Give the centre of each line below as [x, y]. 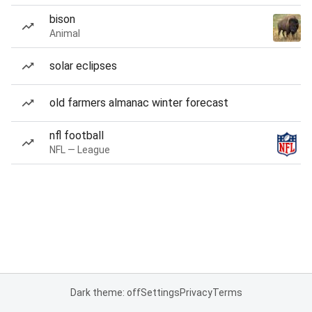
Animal [65, 33]
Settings [160, 292]
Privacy [196, 292]
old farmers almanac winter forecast [139, 103]
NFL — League [80, 150]
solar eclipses [83, 66]
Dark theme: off [105, 292]
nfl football [77, 135]
